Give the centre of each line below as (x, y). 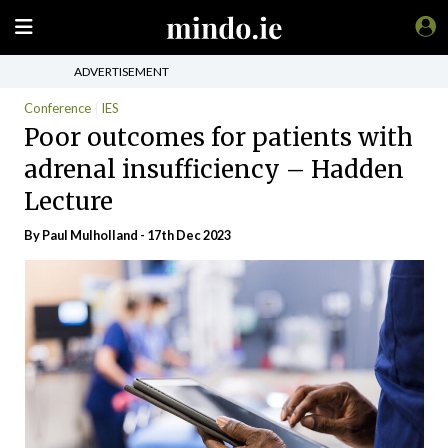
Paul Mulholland (90, 235)
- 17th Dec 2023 (184, 235)
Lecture (68, 201)
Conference (57, 108)
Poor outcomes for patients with (218, 137)
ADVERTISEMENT (121, 71)
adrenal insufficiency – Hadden (214, 169)
